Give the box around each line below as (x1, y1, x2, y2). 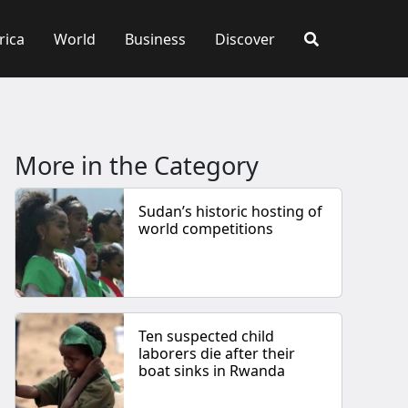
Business (125, 28, 186, 49)
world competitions (138, 219, 274, 240)
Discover (215, 28, 275, 49)
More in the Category (15, 148, 259, 183)
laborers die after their (138, 343, 296, 364)
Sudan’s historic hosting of (138, 201, 323, 222)
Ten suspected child (138, 326, 275, 347)
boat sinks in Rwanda (138, 361, 286, 382)
